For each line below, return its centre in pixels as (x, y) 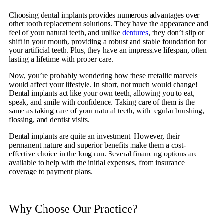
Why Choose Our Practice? (73, 209)
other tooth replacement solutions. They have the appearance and (109, 24)
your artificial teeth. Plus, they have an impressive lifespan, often (108, 50)
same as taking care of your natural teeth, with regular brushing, (107, 111)
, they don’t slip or (176, 33)
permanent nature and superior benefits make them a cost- (97, 145)
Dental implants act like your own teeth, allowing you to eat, (102, 93)
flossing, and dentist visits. (49, 120)
